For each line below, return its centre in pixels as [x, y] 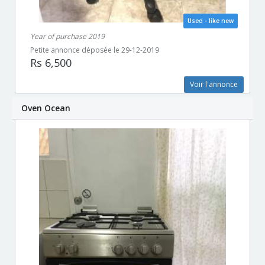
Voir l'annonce [214, 84]
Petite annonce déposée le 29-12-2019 [95, 50]
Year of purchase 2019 [67, 36]
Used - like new [211, 20]
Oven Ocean [46, 108]
